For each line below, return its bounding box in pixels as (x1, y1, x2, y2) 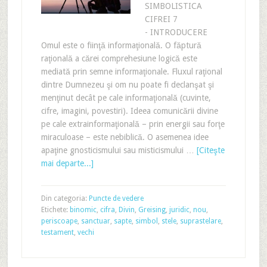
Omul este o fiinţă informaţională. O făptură (41, 41, 201, 50)
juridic (169, 206, 190, 214)
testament (41, 228, 74, 237)
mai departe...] (41, 159, 94, 168)
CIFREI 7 (144, 14, 178, 24)
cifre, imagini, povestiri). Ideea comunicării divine (41, 106, 218, 116)
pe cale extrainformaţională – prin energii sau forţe (41, 119, 225, 129)
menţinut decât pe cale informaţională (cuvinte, (41, 93, 211, 103)
